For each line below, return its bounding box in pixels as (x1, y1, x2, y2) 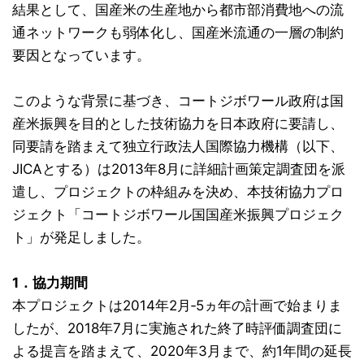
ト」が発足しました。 (12, 229, 150, 246)
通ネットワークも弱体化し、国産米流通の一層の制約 (12, 24, 344, 41)
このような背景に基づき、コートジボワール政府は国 (12, 93, 344, 110)
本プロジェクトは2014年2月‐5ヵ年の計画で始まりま (12, 297, 342, 314)
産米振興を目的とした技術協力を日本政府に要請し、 (12, 115, 344, 132)
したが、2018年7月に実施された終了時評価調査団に (12, 320, 342, 337)
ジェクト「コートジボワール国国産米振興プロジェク (12, 206, 344, 223)
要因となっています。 (12, 47, 150, 64)
